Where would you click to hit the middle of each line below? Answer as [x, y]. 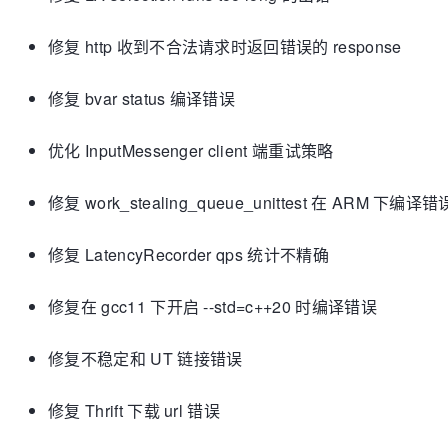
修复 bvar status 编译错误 [142, 98]
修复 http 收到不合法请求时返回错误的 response [225, 46]
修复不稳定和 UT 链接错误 [145, 358]
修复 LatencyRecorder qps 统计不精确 [188, 254]
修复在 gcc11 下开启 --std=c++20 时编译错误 [212, 306]
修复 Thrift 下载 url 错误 [134, 410]
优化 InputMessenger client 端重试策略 [191, 150]
